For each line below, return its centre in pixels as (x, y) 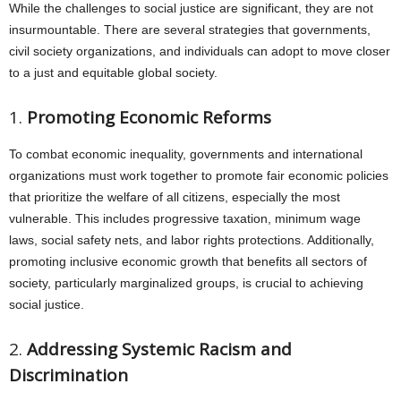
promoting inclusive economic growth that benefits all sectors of (188, 261)
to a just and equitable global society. (113, 73)
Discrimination (68, 375)
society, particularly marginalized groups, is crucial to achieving (186, 283)
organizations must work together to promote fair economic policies (199, 175)
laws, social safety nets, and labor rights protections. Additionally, (192, 240)
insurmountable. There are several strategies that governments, (190, 30)
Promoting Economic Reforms (149, 117)
